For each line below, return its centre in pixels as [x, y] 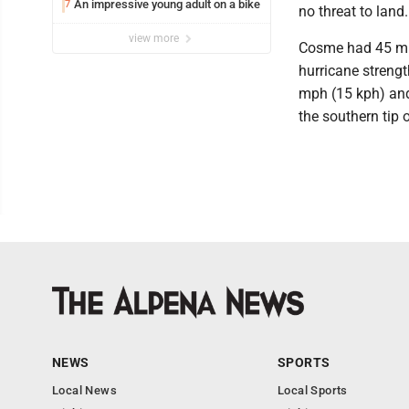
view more [155, 39]
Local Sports [313, 391]
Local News [84, 391]
